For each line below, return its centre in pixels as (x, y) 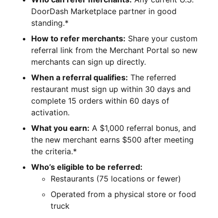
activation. (50, 112)
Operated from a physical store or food (123, 194)
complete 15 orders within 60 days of (100, 100)
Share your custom (162, 38)
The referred (152, 77)
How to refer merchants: (78, 38)
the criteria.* (54, 151)
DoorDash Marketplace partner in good (104, 11)
